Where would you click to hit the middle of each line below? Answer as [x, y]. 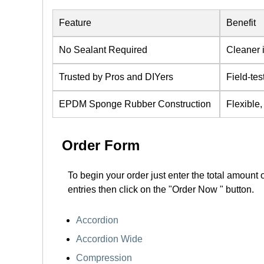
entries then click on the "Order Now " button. [161, 189]
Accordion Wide [109, 239]
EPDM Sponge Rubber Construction [135, 104]
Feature [75, 23]
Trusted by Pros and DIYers [116, 77]
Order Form [101, 145]
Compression [104, 258]
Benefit [241, 23]
